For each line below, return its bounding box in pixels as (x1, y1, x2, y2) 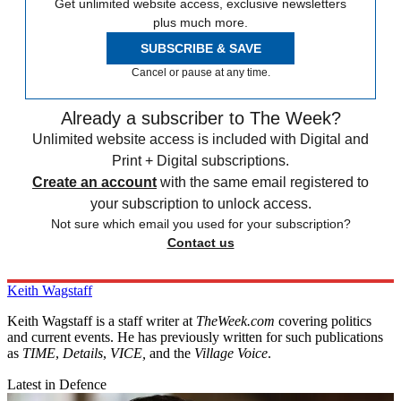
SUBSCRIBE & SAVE (140, 40, 261, 55)
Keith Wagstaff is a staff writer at (7, 312, 196, 328)
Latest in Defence (7, 376, 107, 392)
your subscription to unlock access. (90, 195, 311, 211)
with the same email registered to (160, 174, 369, 190)
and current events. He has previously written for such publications (7, 328, 383, 345)
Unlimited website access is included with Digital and (32, 131, 369, 147)
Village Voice (194, 345, 268, 361)
